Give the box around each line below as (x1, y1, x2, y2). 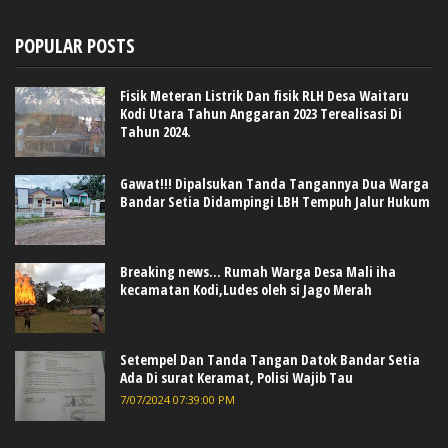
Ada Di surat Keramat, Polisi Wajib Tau (120, 368, 353, 388)
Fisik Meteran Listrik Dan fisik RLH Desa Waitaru (120, 85, 409, 105)
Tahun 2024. (120, 121, 191, 141)
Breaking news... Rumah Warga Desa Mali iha (120, 262, 396, 281)
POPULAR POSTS (15, 32, 135, 59)
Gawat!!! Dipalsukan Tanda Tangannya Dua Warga (120, 173, 429, 193)
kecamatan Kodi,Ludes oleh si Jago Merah (120, 280, 372, 299)
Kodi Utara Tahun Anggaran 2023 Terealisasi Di (120, 103, 402, 123)
